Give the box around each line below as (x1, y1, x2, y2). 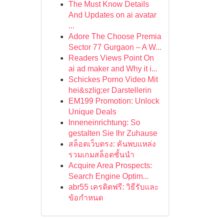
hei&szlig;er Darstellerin (68, 86, 152, 94)
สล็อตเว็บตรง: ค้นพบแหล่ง (68, 140, 156, 148)
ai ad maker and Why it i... (68, 65, 157, 73)
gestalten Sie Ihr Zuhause (68, 129, 157, 137)
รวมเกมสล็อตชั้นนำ (68, 151, 134, 159)
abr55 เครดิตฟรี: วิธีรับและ (68, 183, 159, 191)
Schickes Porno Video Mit (68, 75, 158, 84)
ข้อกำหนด (68, 194, 103, 202)
